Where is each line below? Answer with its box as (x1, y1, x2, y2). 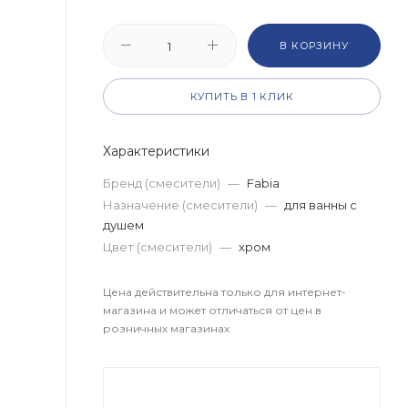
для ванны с (284, 197, 357, 212)
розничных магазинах (103, 321, 229, 335)
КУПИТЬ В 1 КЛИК (189, 89, 294, 103)
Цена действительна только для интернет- (103, 284, 346, 299)
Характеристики (103, 142, 209, 159)
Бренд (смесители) (103, 175, 223, 190)
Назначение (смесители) (103, 197, 260, 212)
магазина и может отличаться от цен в (103, 302, 321, 317)
